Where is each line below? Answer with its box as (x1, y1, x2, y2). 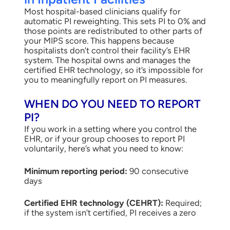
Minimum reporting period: (24, 165, 127, 176)
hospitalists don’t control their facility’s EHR (24, 45, 190, 56)
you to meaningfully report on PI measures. (24, 74, 187, 85)
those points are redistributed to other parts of (24, 26, 202, 36)
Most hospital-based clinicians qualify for (24, 6, 181, 17)
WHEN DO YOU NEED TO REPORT (24, 97, 201, 111)
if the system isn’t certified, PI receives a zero (24, 207, 196, 218)
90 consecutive (127, 165, 188, 176)
